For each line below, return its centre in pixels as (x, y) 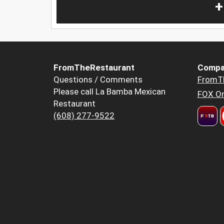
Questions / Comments (98, 80)
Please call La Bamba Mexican (109, 92)
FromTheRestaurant (94, 68)
